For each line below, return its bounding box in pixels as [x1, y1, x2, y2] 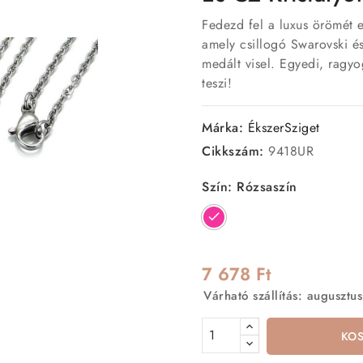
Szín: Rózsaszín [202, 177, 297, 196]
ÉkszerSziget [247, 117, 320, 137]
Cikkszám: [202, 141, 264, 160]
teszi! [202, 73, 232, 92]
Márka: [202, 117, 243, 137]
